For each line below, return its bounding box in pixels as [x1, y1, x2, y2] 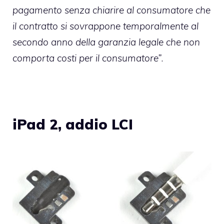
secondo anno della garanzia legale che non [12, 36, 200, 48]
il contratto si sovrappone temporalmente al [12, 20, 198, 32]
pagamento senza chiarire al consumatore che [12, 4, 210, 16]
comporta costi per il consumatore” [12, 52, 161, 64]
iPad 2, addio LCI [12, 115, 133, 133]
